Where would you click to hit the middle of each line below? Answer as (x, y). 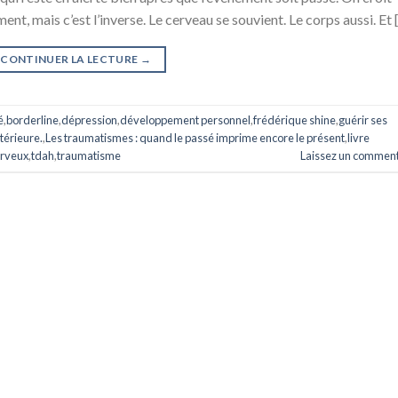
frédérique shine (295, 120)
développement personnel (185, 120)
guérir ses (363, 120)
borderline (32, 120)
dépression (89, 120)
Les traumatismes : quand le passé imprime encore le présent (195, 138)
